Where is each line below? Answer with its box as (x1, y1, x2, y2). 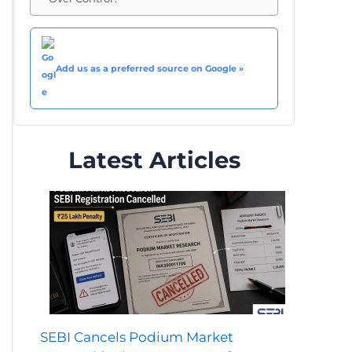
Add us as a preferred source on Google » (56, 63, 244, 74)
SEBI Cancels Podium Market (40, 329, 233, 346)
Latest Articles (68, 146, 240, 174)
